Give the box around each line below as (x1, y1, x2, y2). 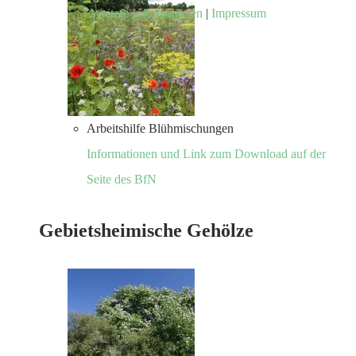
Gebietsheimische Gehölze (39, 219, 253, 241)
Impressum (211, 6, 266, 20)
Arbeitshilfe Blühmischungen (87, 121, 234, 135)
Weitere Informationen (90, 6, 203, 20)
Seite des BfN (87, 172, 157, 186)
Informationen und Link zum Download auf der (87, 146, 326, 161)
